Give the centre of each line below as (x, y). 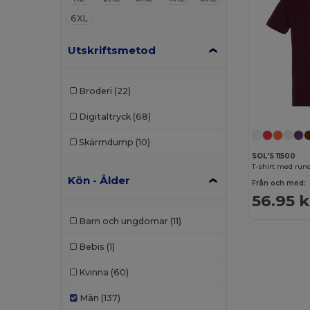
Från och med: (279, 183)
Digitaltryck (104, 116)
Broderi (95, 91)
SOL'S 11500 (274, 156)
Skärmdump (106, 142)
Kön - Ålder (99, 181)
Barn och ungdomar (123, 221)
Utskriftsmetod (112, 51)
